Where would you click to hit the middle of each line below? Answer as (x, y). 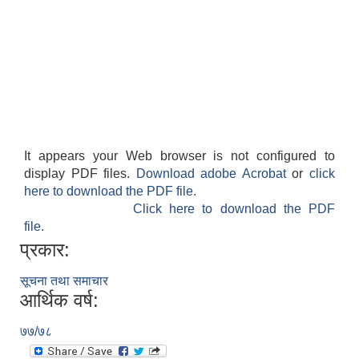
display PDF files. (80, 174)
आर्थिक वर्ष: (59, 301)
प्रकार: (45, 250)
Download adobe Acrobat (214, 174)
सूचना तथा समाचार (64, 281)
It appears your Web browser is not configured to (179, 156)
